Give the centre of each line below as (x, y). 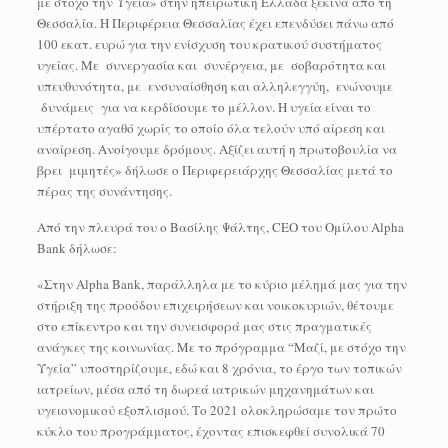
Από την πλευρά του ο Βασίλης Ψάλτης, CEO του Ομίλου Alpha (220, 227)
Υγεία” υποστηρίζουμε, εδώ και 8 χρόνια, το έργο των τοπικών (219, 368)
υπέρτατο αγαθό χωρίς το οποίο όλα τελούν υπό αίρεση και (210, 128)
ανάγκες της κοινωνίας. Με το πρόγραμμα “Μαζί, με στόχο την (221, 347)
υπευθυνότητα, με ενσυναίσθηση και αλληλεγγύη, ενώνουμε (214, 86)
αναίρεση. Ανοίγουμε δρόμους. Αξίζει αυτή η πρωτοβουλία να (216, 149)
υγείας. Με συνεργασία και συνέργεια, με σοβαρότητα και (211, 65)
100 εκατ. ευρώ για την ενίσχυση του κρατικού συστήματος (209, 44)
